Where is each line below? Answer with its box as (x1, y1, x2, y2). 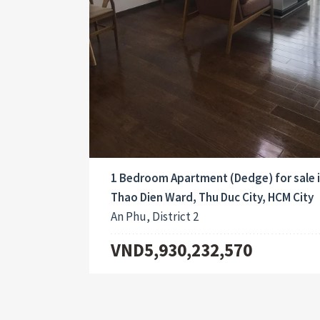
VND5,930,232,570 (110, 238, 252, 261)
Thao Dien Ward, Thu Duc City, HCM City (110, 189, 314, 205)
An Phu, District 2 (110, 208, 199, 224)
